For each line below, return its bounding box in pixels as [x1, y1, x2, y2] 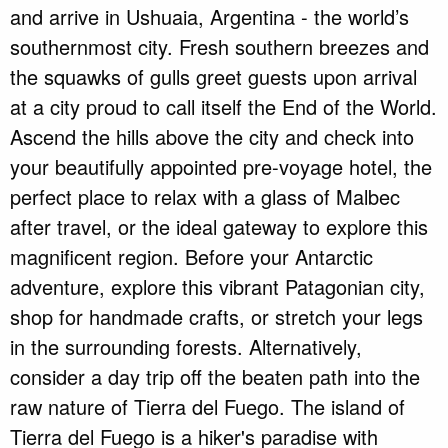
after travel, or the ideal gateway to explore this [10, 212, 428, 242]
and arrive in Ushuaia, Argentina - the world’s [10, 2, 409, 32]
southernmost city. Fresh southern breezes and [10, 32, 429, 62]
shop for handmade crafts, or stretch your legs [10, 302, 423, 332]
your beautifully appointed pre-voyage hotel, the [10, 152, 432, 182]
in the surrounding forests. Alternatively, [10, 332, 362, 362]
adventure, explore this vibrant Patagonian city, [10, 272, 425, 302]
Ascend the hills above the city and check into [10, 122, 414, 152]
